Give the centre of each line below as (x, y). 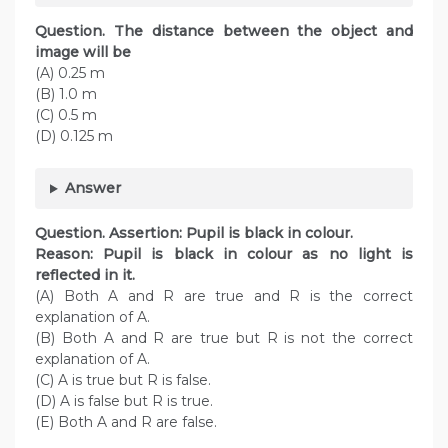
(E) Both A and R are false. (126, 422)
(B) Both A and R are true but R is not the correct (224, 338)
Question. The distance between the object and (224, 31)
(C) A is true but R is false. (123, 380)
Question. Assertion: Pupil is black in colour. (204, 233)
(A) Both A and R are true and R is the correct (224, 296)
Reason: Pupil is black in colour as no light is (224, 254)
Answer (92, 188)
